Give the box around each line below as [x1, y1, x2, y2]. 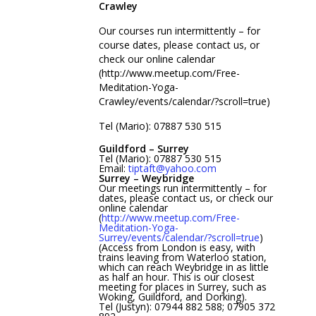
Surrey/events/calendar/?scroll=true [99, 231, 260, 245]
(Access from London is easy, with [99, 241, 255, 255]
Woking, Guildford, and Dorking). [99, 290, 247, 304]
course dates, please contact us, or [99, 38, 260, 52]
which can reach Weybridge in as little [99, 260, 269, 274]
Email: [99, 162, 128, 176]
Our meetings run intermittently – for [99, 181, 267, 195]
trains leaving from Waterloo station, [99, 250, 267, 265]
